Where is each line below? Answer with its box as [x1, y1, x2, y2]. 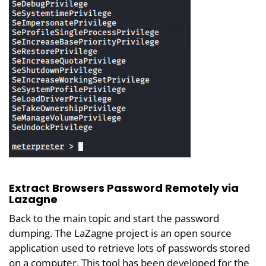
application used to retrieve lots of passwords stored [9, 241, 250, 255]
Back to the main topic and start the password [9, 211, 219, 226]
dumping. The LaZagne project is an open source [9, 226, 232, 240]
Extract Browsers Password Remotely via [9, 180, 239, 196]
